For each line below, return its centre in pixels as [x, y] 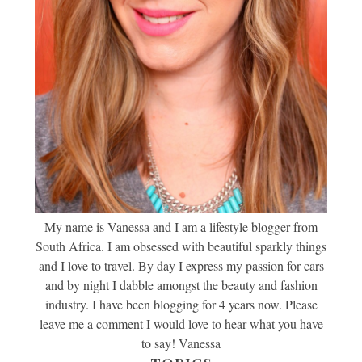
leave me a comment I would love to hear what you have [181, 323]
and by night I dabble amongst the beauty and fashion [181, 284]
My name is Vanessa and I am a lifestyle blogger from [181, 226]
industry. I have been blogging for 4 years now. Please [181, 304]
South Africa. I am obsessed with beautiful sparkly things [181, 246]
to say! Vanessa [181, 343]
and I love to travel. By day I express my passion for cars [181, 265]
